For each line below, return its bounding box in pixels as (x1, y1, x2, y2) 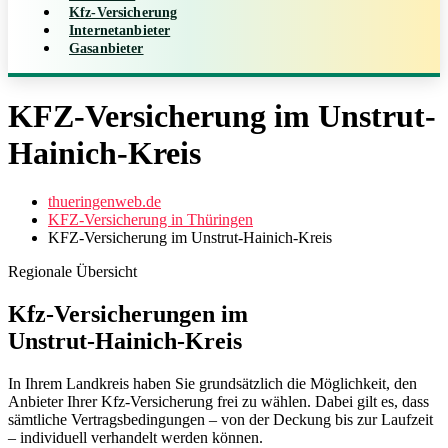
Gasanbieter (69, 40, 144, 56)
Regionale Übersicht (8, 263, 137, 281)
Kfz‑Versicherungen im (8, 301, 248, 328)
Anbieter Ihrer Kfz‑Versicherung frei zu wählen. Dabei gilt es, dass (8, 393, 429, 411)
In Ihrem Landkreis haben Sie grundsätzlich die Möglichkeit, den (8, 375, 417, 393)
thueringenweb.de (48, 193, 161, 211)
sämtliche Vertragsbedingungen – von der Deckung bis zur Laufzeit (8, 411, 433, 429)
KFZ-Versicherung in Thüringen (48, 211, 253, 229)
